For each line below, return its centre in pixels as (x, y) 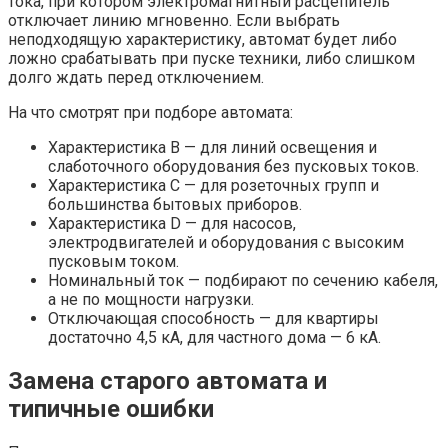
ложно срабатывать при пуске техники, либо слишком (211, 59)
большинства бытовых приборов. (175, 205)
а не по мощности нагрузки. (151, 300)
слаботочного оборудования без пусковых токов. (233, 167)
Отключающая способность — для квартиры (213, 319)
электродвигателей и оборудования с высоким (226, 243)
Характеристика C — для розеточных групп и (213, 186)
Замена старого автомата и (167, 381)
